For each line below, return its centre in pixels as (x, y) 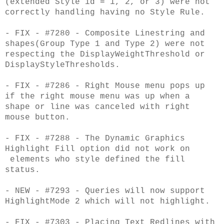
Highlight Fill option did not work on (97, 149)
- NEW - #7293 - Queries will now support (105, 191)
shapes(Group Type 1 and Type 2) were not (105, 44)
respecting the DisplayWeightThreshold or (105, 54)
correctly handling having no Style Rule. (105, 12)
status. (22, 170)
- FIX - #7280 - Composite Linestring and (105, 33)
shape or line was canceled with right (97, 107)
